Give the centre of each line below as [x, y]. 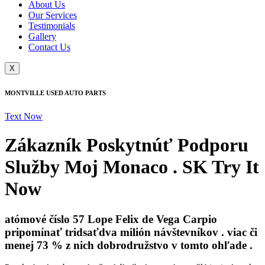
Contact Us [49, 47]
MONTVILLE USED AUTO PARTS [55, 93]
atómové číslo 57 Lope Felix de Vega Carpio [111, 219]
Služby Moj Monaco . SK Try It [132, 167]
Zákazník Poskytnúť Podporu [127, 145]
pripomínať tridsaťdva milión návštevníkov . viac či [131, 232]
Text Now [24, 116]
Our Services [53, 15]
